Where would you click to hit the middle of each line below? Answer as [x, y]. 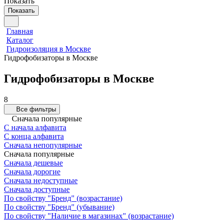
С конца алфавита [34, 136]
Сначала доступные [37, 189]
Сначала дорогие [32, 171]
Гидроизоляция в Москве [49, 49]
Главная [20, 31]
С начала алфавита [35, 127]
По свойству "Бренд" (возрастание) [63, 198]
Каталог [20, 40]
